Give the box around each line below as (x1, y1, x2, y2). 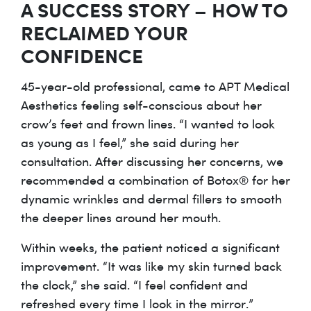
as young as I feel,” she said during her (21, 133, 239, 151)
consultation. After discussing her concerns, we (21, 152, 283, 169)
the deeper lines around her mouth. (21, 208, 221, 226)
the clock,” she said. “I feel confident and (21, 276, 248, 293)
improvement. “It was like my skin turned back (21, 257, 282, 274)
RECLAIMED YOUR (21, 18, 188, 45)
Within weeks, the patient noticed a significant (21, 238, 280, 255)
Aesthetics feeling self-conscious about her (21, 96, 262, 113)
